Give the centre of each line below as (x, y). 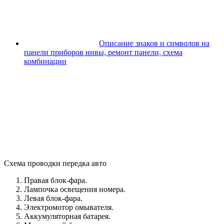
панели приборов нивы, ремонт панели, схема (103, 52)
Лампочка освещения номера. (75, 189)
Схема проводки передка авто (55, 163)
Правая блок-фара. (55, 180)
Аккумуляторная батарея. (67, 216)
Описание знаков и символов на (154, 43)
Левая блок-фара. (53, 198)
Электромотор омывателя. (69, 207)
